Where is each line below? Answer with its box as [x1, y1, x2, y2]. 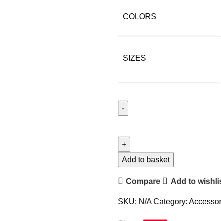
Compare [126, 177, 161, 185]
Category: [153, 197, 187, 206]
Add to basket [122, 155, 170, 164]
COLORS [123, 12, 156, 21]
